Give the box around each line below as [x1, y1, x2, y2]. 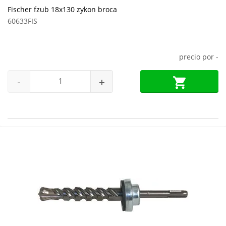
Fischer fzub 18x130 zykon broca [8, 5, 117, 14]
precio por [179, 52, 216, 62]
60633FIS [8, 16, 37, 26]
